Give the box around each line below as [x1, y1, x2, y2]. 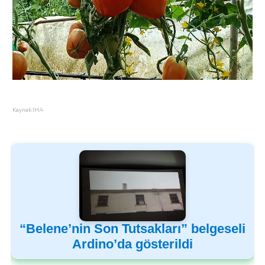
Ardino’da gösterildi [72, 236, 193, 251]
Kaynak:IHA [12, 105, 43, 114]
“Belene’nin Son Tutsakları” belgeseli [19, 221, 245, 236]
